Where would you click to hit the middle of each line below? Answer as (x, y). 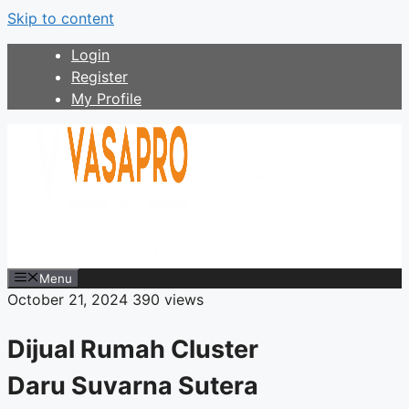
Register (100, 77)
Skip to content (61, 18)
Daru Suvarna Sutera (133, 385)
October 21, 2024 (70, 300)
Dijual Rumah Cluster (133, 349)
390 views (168, 300)
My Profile (106, 99)
